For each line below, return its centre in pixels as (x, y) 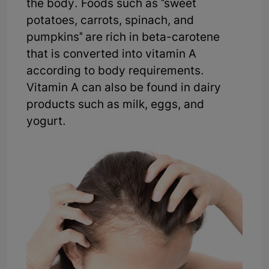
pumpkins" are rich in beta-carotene (123, 38)
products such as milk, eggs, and (115, 105)
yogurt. (46, 122)
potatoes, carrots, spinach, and (110, 21)
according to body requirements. (115, 71)
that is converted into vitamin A (111, 55)
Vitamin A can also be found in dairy (124, 88)
